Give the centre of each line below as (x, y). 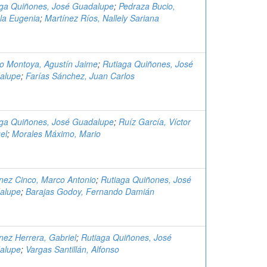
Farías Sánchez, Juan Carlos (80, 76)
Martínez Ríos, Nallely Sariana (102, 18)
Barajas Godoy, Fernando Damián (90, 191)
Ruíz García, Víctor (155, 122)
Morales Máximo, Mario (56, 133)
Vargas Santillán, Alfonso (72, 249)
